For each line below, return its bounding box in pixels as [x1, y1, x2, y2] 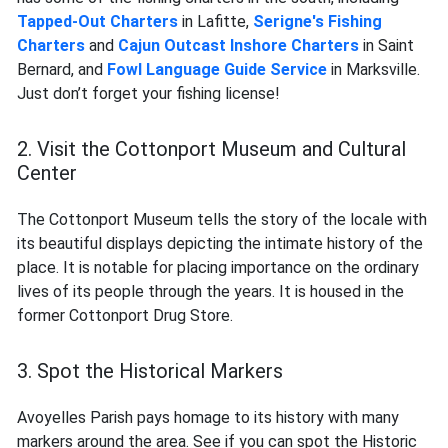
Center [17, 161, 77, 186]
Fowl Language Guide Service [107, 60, 327, 80]
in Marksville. [327, 60, 420, 80]
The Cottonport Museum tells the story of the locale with [17, 210, 427, 230]
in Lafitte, [178, 12, 253, 32]
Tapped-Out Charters [17, 12, 178, 32]
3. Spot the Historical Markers [17, 359, 283, 384]
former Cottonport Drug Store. [17, 306, 233, 326]
